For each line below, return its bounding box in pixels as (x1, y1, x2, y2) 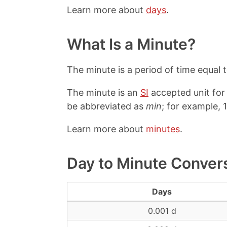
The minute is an (67, 87, 140, 98)
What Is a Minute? (67, 35, 196, 53)
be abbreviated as (67, 101, 146, 111)
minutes (146, 124, 180, 134)
